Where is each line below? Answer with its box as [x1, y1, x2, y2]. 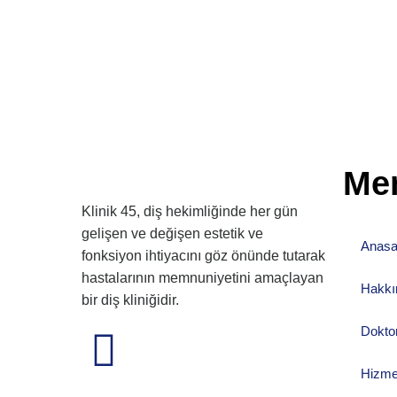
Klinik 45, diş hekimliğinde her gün [82, 204, 298, 220]
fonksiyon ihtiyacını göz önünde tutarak [82, 248, 325, 264]
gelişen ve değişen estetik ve [82, 226, 263, 242]
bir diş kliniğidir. [82, 292, 179, 308]
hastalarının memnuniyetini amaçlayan [82, 270, 323, 286]
